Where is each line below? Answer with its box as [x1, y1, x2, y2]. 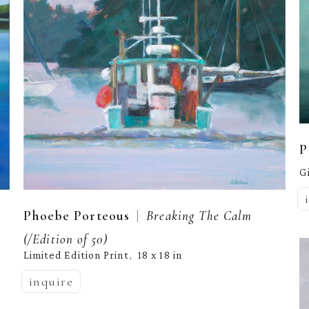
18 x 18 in [137, 248, 182, 261]
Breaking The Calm [146, 207, 252, 223]
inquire [28, 273, 74, 289]
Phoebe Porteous [23, 207, 130, 224]
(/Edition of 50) [23, 230, 108, 247]
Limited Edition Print [23, 248, 129, 261]
